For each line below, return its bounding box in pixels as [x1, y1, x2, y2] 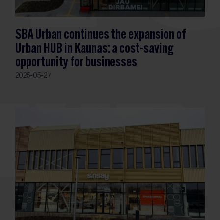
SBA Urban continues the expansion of [15, 28, 186, 42]
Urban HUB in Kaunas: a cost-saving [15, 42, 174, 56]
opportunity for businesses [15, 55, 137, 70]
